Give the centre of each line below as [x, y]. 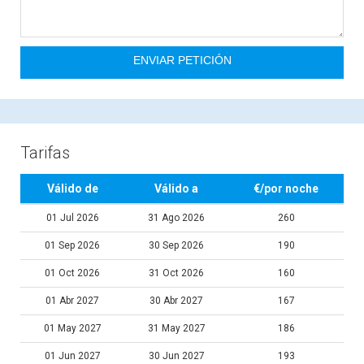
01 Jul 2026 [72, 218]
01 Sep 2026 [72, 245]
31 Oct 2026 [176, 273]
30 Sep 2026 [176, 245]
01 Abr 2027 [72, 301]
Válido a [176, 188]
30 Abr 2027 [176, 301]
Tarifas [45, 153]
